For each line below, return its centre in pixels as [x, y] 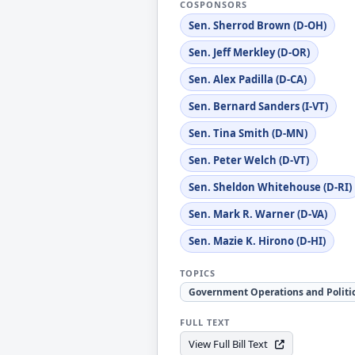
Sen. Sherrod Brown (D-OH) [258, 25]
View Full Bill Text [228, 344]
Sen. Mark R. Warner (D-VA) [258, 214]
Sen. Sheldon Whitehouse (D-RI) [270, 187]
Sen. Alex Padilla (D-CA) [248, 79]
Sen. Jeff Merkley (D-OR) [249, 52]
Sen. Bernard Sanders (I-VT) [258, 106]
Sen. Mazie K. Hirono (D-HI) [257, 241]
